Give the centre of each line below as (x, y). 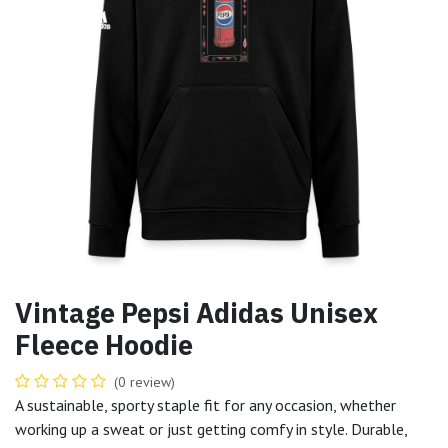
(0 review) (144, 381)
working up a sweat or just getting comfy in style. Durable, (211, 428)
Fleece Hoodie (104, 344)
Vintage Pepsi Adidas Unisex (196, 312)
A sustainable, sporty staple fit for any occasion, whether (205, 404)
